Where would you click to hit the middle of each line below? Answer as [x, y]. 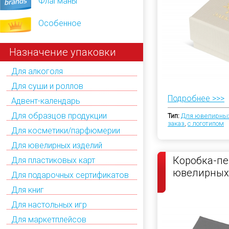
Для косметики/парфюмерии [66, 130]
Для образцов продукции [59, 116]
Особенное [60, 23]
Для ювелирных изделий [57, 145]
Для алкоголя [37, 71]
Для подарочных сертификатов [70, 175]
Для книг [28, 190]
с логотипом [206, 123]
